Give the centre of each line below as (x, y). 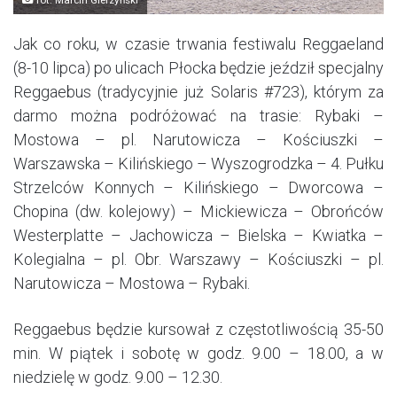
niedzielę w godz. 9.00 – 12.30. (118, 377)
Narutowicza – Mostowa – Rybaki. (132, 283)
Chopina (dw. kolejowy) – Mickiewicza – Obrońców (198, 211)
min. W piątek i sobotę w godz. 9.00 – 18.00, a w (198, 353)
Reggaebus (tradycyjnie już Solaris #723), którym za (198, 91)
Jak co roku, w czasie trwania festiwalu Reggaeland (198, 43)
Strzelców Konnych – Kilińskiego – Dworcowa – (198, 187)
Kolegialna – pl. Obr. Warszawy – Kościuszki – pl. (198, 259)
